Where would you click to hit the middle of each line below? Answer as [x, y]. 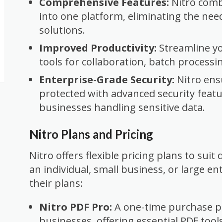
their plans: [56, 183]
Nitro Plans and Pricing [91, 134]
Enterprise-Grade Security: [107, 80]
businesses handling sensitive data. [122, 107]
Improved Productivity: [98, 48]
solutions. [62, 30]
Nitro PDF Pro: [76, 207]
